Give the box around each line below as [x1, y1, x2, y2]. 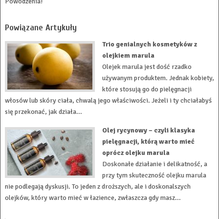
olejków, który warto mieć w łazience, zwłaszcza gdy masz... [4, 194, 181, 202]
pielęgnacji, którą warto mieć [102, 137, 195, 146]
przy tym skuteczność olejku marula [102, 171, 206, 180]
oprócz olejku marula [102, 149, 170, 157]
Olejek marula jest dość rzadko [102, 63, 192, 71]
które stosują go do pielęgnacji [102, 85, 192, 94]
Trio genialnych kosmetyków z [102, 40, 197, 49]
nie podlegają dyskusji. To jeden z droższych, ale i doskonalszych [4, 182, 191, 191]
